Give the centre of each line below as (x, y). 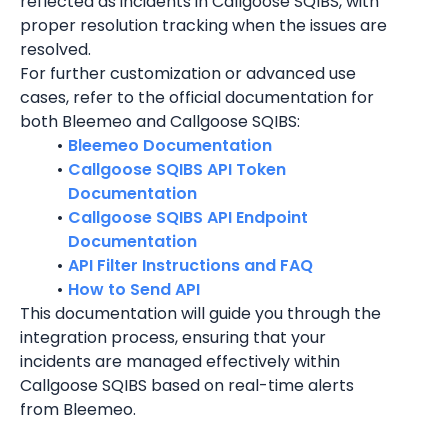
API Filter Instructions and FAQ (190, 265)
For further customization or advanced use (188, 73)
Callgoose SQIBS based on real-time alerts (187, 385)
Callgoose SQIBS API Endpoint (187, 217)
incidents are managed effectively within (180, 361)
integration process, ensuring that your (173, 337)
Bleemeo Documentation (169, 145)
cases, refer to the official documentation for (197, 97)
